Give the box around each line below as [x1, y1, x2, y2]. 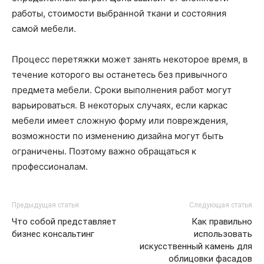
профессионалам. [12, 161, 88, 173]
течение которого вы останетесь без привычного [12, 69, 227, 81]
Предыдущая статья [12, 201, 79, 210]
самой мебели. [12, 23, 76, 35]
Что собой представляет [12, 216, 117, 227]
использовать [194, 229, 252, 240]
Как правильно [192, 216, 252, 227]
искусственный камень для [140, 241, 252, 252]
